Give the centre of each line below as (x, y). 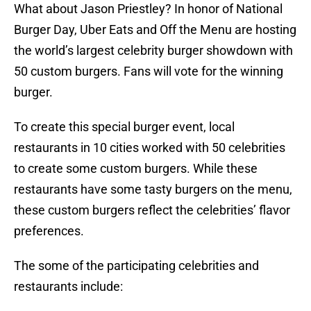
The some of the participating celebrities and (136, 266)
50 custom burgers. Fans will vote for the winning (149, 72)
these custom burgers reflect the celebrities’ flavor (152, 210)
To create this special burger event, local (124, 127)
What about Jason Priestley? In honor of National (148, 9)
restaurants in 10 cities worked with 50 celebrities (150, 148)
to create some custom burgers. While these (136, 169)
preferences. (49, 231)
